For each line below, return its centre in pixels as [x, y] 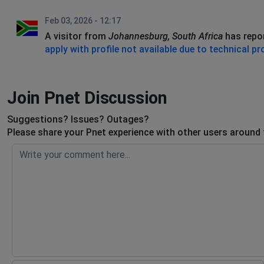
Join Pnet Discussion [87, 98]
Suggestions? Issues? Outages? [78, 119]
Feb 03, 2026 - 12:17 [83, 21]
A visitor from [77, 36]
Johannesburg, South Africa [166, 36]
